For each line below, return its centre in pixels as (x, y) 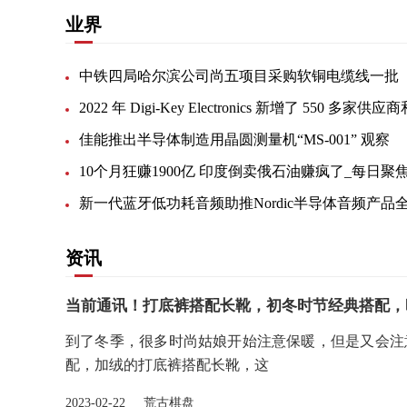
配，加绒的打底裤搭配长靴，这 (167, 365)
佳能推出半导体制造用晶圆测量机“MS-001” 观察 (234, 139)
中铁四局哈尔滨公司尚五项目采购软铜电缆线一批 (239, 76)
